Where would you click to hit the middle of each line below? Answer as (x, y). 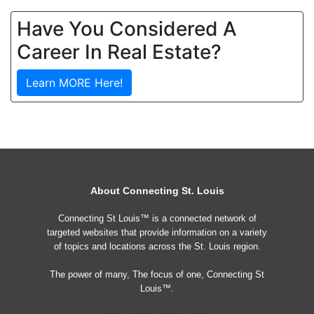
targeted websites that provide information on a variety (157, 232)
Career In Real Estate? (119, 52)
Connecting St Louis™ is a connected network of (157, 218)
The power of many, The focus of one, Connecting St (157, 274)
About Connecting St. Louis (157, 191)
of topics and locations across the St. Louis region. (157, 246)
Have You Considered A (127, 29)
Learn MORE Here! (74, 83)
